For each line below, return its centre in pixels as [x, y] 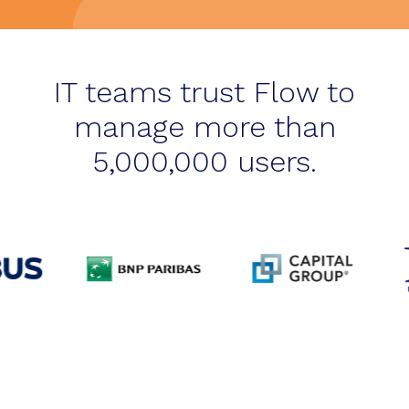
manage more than [204, 127]
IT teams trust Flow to [204, 92]
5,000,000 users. [204, 162]
